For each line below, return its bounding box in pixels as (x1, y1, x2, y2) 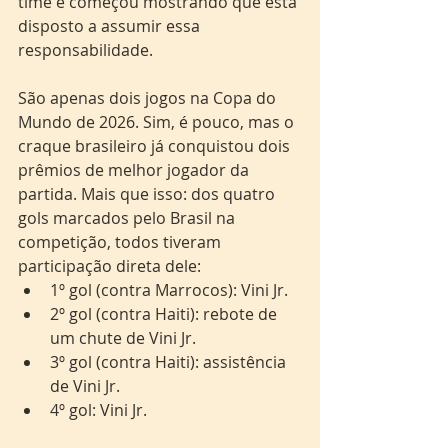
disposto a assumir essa (18, 15, 204, 37)
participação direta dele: (18, 255, 201, 277)
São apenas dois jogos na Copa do (18, 87, 280, 109)
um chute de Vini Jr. (50, 327, 196, 349)
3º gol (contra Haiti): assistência (50, 351, 290, 373)
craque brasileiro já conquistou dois (18, 135, 294, 157)
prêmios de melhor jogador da (18, 159, 253, 181)
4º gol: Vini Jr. (50, 399, 147, 421)
